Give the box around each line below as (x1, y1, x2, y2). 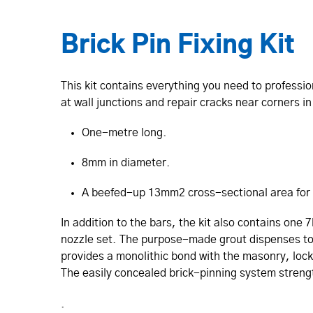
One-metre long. (82, 126, 167, 138)
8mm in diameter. (82, 156, 170, 168)
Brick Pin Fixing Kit (61, 33, 295, 59)
